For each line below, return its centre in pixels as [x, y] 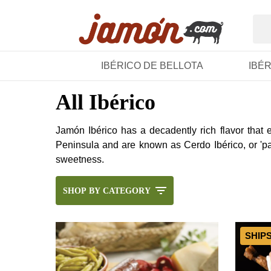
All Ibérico [105, 102]
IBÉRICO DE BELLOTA [152, 66]
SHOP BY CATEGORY [106, 191]
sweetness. [80, 159]
